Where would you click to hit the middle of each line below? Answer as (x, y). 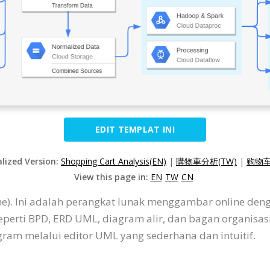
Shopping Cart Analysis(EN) (114, 161)
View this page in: (112, 177)
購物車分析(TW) (206, 161)
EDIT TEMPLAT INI (135, 129)
